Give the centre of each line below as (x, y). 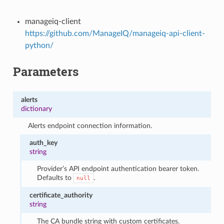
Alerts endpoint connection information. (90, 125)
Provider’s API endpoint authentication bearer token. (118, 168)
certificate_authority (61, 195)
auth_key (44, 142)
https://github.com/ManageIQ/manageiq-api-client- (115, 33)
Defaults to (55, 177)
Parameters (45, 71)
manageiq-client (53, 21)
